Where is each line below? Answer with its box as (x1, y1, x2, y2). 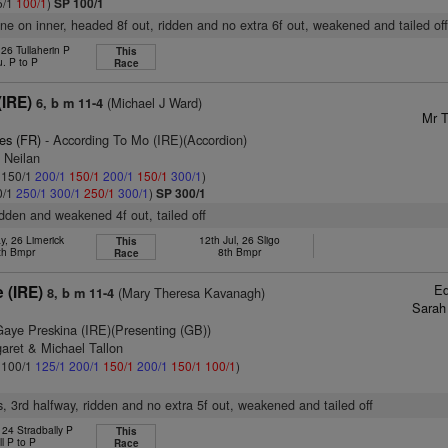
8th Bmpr (217, 244, 261, 259)
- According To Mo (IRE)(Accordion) (41, 130, 248, 149)
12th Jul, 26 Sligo (198, 232, 280, 247)
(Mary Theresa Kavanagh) (114, 283, 266, 302)
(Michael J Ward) (103, 93, 203, 112)
